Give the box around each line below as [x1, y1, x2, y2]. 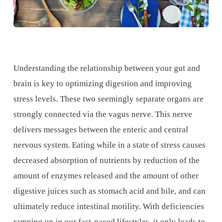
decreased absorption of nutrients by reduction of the [13, 155, 200, 165]
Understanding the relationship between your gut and [13, 63, 200, 73]
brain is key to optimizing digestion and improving [13, 78, 192, 88]
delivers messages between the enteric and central [13, 124, 188, 134]
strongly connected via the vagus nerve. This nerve [13, 109, 192, 119]
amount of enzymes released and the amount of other [13, 170, 199, 180]
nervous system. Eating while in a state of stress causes [13, 140, 206, 150]
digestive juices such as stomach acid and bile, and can [13, 186, 206, 196]
